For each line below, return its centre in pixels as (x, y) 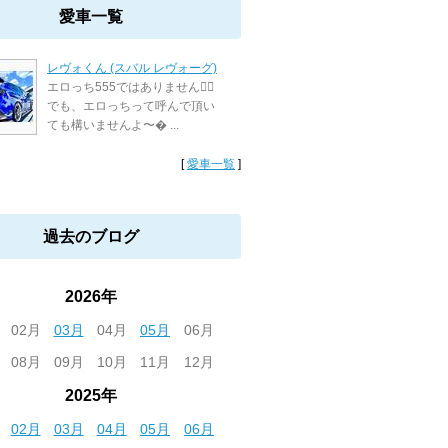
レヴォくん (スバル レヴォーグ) (132, 68)
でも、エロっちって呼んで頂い (131, 106)
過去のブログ (91, 236)
